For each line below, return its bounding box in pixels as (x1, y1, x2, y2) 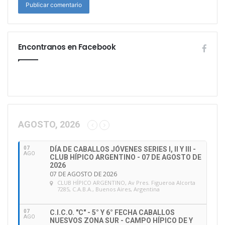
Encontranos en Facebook (18, 42, 116, 53)
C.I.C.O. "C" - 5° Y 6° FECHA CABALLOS (50, 208, 175, 217)
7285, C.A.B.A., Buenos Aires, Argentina (57, 185, 160, 193)
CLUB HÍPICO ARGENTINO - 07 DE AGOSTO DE (50, 153, 201, 162)
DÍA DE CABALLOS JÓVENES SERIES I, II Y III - (50, 145, 196, 154)
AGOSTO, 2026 (18, 119, 80, 130)
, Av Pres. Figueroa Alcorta (125, 179, 195, 187)
